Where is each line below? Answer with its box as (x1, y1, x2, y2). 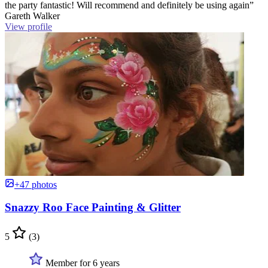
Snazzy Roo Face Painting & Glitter (5, 201, 181, 214)
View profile (5, 21, 52, 32)
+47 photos (14, 179, 57, 190)
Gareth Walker (5, 10, 60, 21)
